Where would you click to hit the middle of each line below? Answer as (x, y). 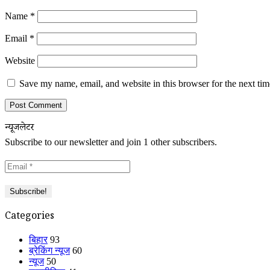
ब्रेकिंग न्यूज (49, 250)
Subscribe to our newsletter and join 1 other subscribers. (111, 142)
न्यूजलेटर (19, 129)
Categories (30, 217)
